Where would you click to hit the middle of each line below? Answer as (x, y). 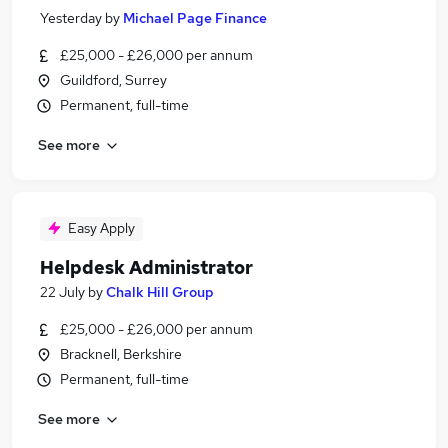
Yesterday (71, 18)
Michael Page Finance (195, 18)
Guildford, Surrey (113, 80)
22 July (62, 292)
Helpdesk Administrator (146, 267)
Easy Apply (101, 228)
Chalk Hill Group (160, 292)
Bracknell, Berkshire (121, 354)
